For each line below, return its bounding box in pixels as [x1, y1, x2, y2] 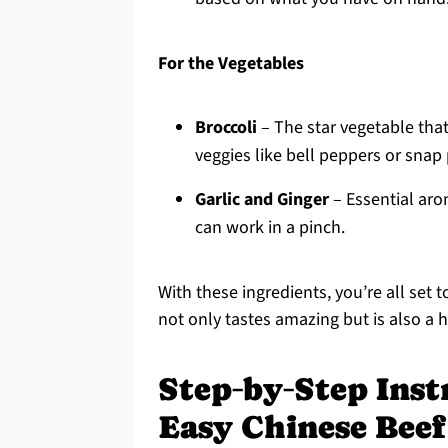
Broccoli [195, 115, 257, 140]
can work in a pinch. [195, 215, 345, 240]
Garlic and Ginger [195, 187, 329, 212]
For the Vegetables [158, 51, 304, 76]
